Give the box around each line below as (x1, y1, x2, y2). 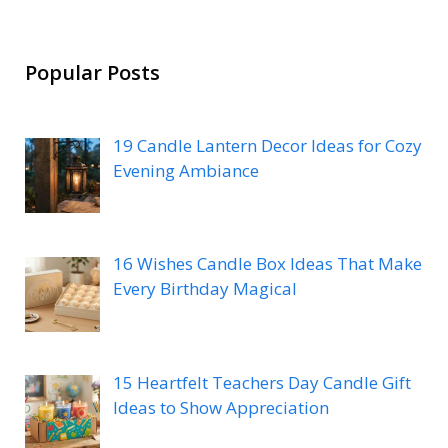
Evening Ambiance (112, 159, 259, 183)
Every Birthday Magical (112, 277, 297, 301)
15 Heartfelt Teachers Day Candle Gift (112, 370, 411, 394)
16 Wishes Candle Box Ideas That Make (112, 252, 422, 276)
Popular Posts (25, 59, 160, 87)
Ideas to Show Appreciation (112, 395, 329, 419)
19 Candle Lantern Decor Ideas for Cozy (112, 134, 422, 158)
